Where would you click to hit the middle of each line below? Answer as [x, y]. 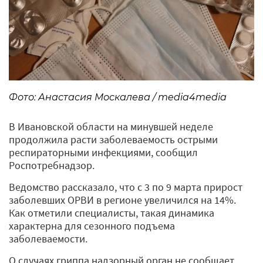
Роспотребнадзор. [52, 165]
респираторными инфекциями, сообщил [103, 152]
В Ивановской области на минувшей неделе [111, 126]
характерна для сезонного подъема [92, 225]
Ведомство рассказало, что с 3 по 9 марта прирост [126, 187]
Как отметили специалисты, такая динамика [112, 213]
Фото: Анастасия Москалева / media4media [118, 97]
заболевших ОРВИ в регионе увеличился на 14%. [122, 200]
